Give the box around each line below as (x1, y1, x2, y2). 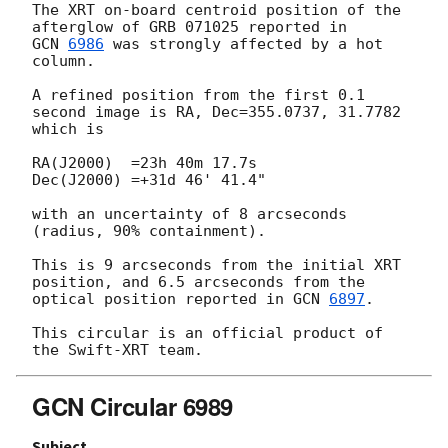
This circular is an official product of (32, 324, 383, 343)
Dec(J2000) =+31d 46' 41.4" (32, 171, 266, 190)
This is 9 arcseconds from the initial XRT (32, 256, 401, 275)
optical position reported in (32, 290, 293, 309)
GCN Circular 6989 (32, 389, 233, 424)
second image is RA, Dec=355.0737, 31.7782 (32, 103, 401, 122)
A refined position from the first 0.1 (32, 86, 365, 105)
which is (32, 120, 104, 139)
